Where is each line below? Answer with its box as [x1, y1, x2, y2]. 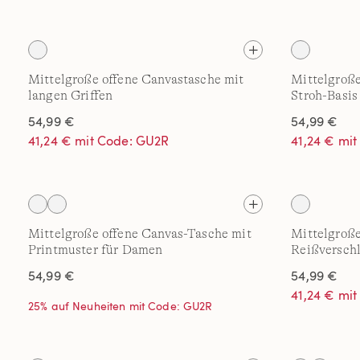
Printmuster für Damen [28, 243, 163, 257]
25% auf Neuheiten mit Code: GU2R [28, 298, 213, 313]
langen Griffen [28, 88, 113, 103]
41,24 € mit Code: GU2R [28, 132, 170, 149]
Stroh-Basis [291, 88, 358, 103]
